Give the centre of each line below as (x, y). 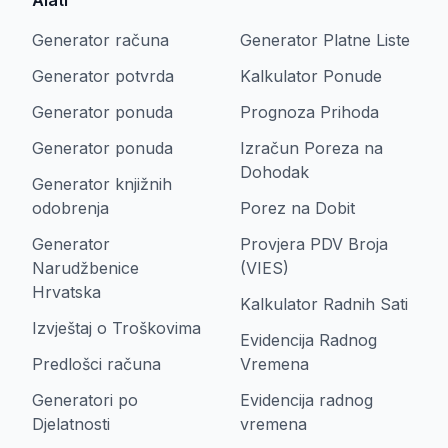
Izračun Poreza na (311, 148)
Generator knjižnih (102, 184)
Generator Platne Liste (325, 40)
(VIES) (264, 268)
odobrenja (70, 208)
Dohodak (274, 172)
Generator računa (100, 40)
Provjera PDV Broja (314, 244)
